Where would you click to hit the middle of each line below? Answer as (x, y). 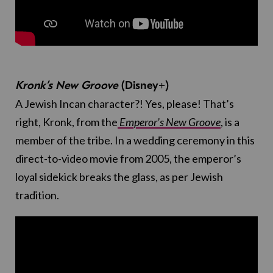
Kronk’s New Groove (68, 86)
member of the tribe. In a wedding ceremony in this (135, 140)
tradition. (37, 195)
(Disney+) (145, 86)
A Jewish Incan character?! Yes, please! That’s (125, 104)
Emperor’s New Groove (169, 122)
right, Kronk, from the (66, 122)
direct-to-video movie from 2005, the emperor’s (128, 159)
